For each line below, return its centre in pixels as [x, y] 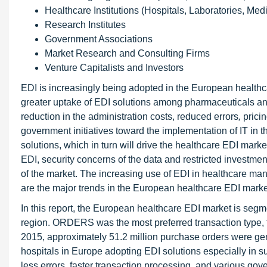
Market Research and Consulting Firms [127, 53]
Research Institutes [85, 25]
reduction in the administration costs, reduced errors [130, 117]
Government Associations [99, 39]
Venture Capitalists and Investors [114, 68]
